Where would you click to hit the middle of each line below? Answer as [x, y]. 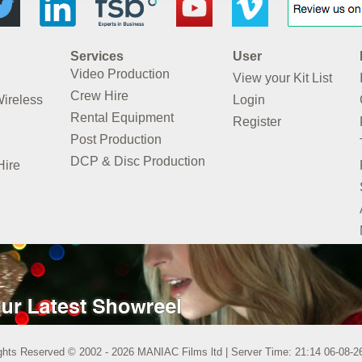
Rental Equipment [122, 117]
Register [257, 121]
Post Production [116, 139]
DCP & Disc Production [137, 161]
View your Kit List [282, 78]
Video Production [120, 74]
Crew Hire [99, 95]
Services [97, 56]
